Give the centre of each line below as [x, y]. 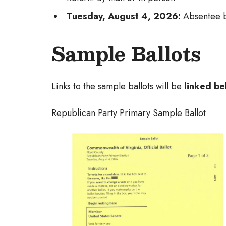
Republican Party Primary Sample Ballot [129, 113]
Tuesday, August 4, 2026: [125, 16]
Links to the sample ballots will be [118, 86]
